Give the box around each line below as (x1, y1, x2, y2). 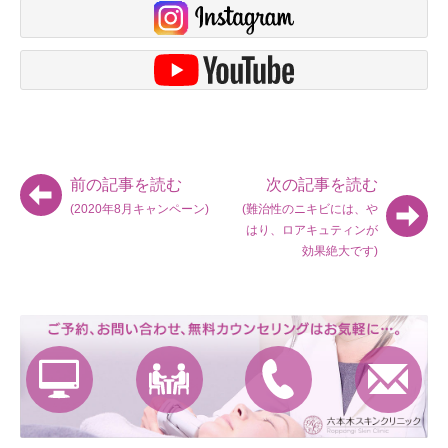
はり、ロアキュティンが (246, 222, 378, 237)
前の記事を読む (70, 175, 182, 193)
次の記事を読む (266, 175, 378, 193)
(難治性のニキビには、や (242, 201, 378, 216)
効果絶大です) (302, 243, 378, 258)
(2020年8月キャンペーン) (70, 201, 209, 216)
